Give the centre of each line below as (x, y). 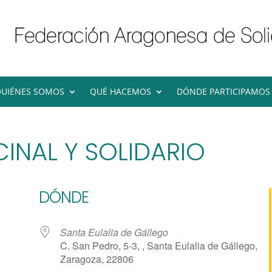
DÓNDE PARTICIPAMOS (223, 91)
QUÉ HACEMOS (121, 91)
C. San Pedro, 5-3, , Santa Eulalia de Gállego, (159, 246)
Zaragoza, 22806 (97, 259)
